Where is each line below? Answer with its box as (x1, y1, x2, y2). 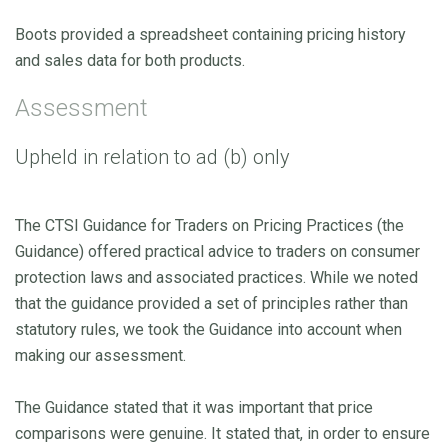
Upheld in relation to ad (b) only (15, 144, 290, 169)
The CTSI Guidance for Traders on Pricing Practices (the (15, 215, 404, 235)
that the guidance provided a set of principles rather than (15, 293, 408, 313)
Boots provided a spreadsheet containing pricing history (15, 24, 406, 44)
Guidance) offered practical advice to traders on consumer (15, 241, 420, 261)
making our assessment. (15, 345, 186, 365)
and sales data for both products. (15, 50, 245, 70)
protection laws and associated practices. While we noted (15, 267, 418, 287)
